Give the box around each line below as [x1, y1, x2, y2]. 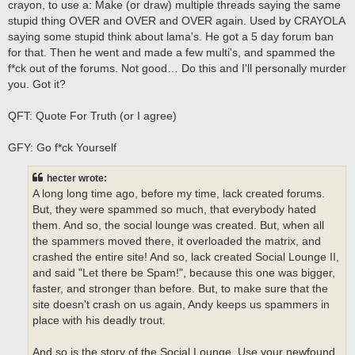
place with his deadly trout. [32, 315, 166, 327]
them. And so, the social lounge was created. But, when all [32, 219, 324, 232]
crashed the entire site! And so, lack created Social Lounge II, [32, 251, 339, 264]
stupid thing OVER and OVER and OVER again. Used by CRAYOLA [8, 13, 345, 27]
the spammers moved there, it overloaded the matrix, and [32, 235, 321, 248]
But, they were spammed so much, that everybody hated [32, 204, 316, 216]
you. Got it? [8, 77, 66, 90]
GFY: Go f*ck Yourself [8, 140, 116, 154]
